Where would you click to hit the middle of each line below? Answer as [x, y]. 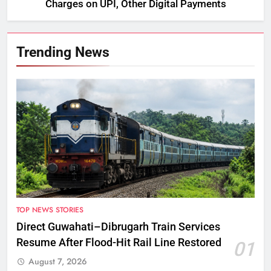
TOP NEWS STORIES [50, 210]
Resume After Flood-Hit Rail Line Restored [119, 243]
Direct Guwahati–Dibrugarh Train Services [118, 227]
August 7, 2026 [58, 262]
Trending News [63, 52]
